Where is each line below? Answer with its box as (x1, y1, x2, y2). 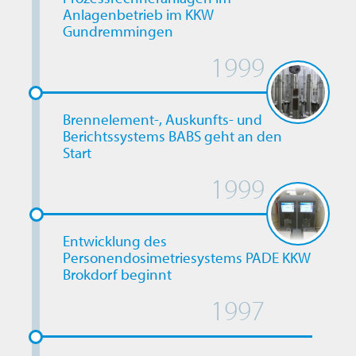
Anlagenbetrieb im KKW (62, 5, 214, 25)
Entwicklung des (62, 231, 167, 251)
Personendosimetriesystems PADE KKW (62, 248, 311, 268)
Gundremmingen (62, 21, 173, 41)
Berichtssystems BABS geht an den (62, 126, 282, 146)
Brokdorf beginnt (62, 265, 172, 284)
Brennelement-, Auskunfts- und (62, 110, 262, 130)
